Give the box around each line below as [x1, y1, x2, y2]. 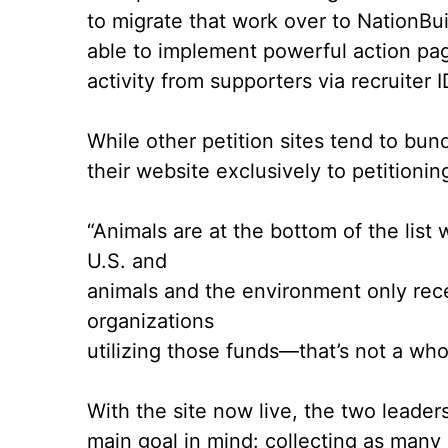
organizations [87, 309, 214, 334]
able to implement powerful [87, 39, 353, 64]
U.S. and [87, 249, 167, 274]
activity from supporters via [87, 69, 351, 94]
